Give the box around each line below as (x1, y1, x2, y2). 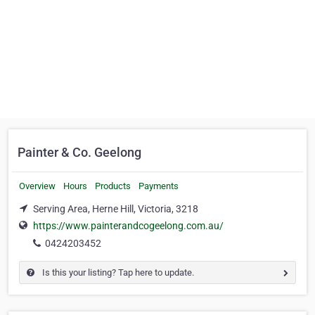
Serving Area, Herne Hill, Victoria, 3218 (33, 203, 198, 214)
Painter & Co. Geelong (18, 145, 141, 160)
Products (95, 181, 131, 191)
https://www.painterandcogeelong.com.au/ (33, 220, 224, 232)
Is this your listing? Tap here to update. (40, 267, 194, 278)
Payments (139, 181, 179, 191)
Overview (19, 181, 56, 191)
